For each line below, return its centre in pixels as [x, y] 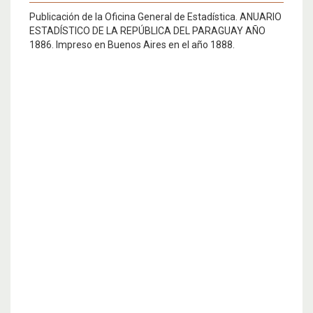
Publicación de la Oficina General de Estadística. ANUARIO [155, 17]
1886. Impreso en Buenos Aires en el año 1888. [132, 45]
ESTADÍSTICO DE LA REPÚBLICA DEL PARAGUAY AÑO [147, 31]
